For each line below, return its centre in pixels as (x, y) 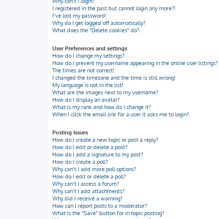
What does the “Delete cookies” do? (96, 30)
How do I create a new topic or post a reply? (105, 140)
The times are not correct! (83, 70)
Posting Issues (70, 132)
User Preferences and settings (90, 48)
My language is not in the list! (88, 85)
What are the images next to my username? (105, 92)
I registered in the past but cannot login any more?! (114, 8)
